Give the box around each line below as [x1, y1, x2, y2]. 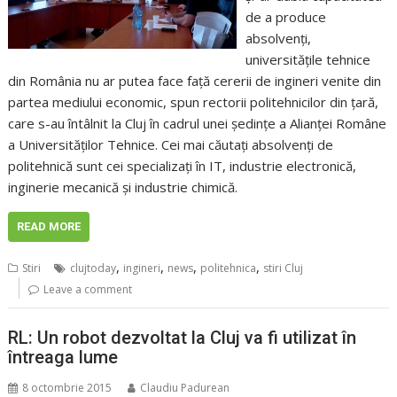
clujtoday [70, 260, 117, 276]
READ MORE [17, 219, 82, 233]
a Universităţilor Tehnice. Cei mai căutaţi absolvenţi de [8, 135, 334, 153]
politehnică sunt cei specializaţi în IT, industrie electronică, [8, 156, 357, 175]
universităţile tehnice [245, 50, 370, 68]
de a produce [245, 7, 326, 26]
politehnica [200, 260, 257, 276]
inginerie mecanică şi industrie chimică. [8, 177, 238, 196]
